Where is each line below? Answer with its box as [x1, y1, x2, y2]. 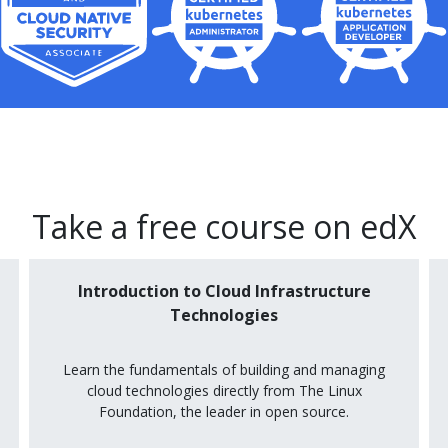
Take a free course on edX [32, 204, 416, 248]
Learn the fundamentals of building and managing [63, 359, 385, 379]
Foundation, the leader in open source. [99, 401, 349, 421]
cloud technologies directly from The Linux [86, 380, 362, 400]
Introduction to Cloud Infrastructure [77, 279, 371, 302]
